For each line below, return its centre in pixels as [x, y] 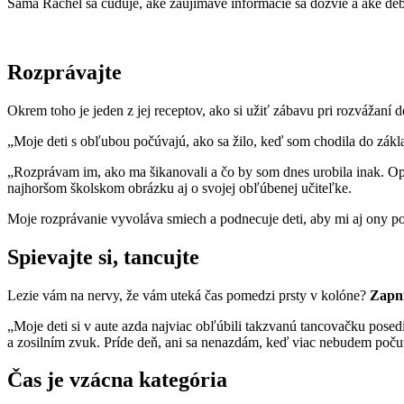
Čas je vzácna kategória [117, 380]
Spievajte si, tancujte [103, 257]
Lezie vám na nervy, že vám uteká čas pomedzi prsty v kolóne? [188, 295]
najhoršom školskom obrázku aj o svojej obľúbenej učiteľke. [179, 188]
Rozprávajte [64, 72]
